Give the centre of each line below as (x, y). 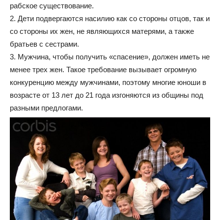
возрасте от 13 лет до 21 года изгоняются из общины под (107, 95)
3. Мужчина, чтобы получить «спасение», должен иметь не (110, 56)
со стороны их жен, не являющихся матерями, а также (102, 31)
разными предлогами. (46, 108)
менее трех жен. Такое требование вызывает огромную (103, 69)
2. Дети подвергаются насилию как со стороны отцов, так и (110, 18)
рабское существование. (52, 5)
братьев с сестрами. (44, 44)
